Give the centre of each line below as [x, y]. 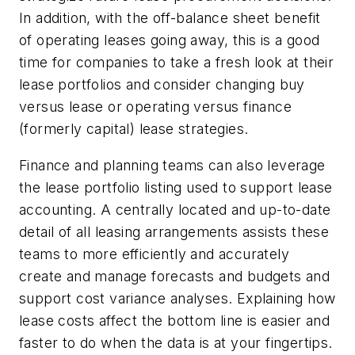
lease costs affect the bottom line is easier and [175, 321]
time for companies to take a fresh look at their [177, 63]
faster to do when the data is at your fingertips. [176, 343]
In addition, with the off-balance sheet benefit [170, 18]
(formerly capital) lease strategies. [134, 129]
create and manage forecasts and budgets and [175, 277]
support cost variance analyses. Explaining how [177, 299]
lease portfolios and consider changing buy [162, 85]
